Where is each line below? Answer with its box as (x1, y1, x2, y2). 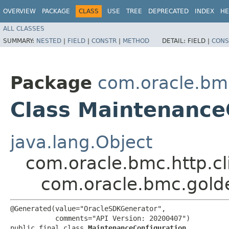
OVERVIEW (3, 8, 36, 15)
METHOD (123, 37, 149, 44)
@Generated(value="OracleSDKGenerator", (10, 204, 166, 213)
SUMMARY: (3, 37, 36, 44)
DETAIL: (162, 37, 188, 44)
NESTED (36, 37, 61, 44)
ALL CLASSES (3, 25, 44, 32)
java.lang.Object (10, 131, 152, 152)
